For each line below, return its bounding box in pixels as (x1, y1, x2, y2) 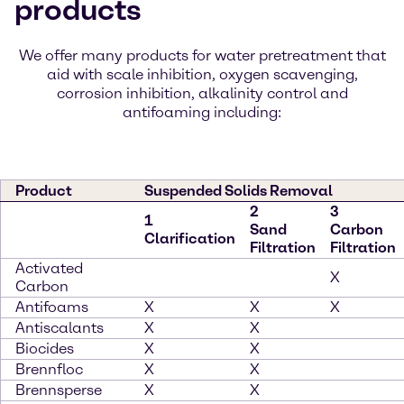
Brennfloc (15, 361, 83, 378)
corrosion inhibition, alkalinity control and (56, 85, 348, 102)
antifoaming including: (123, 104, 281, 121)
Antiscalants (15, 319, 104, 336)
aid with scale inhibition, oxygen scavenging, (46, 66, 358, 83)
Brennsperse (15, 381, 102, 399)
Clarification (144, 230, 235, 247)
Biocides (15, 340, 74, 357)
